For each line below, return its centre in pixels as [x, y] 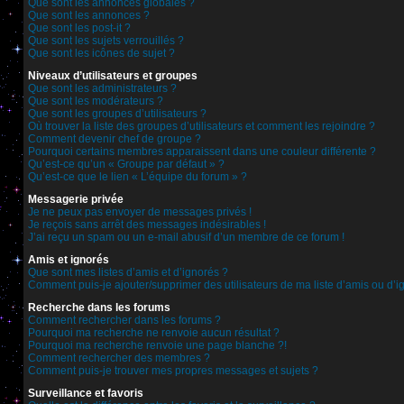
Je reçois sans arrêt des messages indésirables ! [147, 225]
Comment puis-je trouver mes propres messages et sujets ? [173, 371]
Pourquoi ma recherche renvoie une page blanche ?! [157, 345]
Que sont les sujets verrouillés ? [106, 41]
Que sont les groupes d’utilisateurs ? [117, 114]
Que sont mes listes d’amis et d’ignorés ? [128, 272]
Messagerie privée [76, 199]
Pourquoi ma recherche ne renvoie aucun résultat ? [154, 333]
